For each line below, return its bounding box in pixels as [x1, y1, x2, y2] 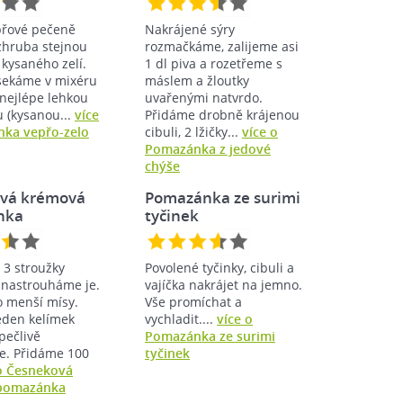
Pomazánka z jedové [145, 139, 271, 157]
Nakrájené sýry [145, 20, 235, 38]
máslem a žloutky [145, 71, 249, 89]
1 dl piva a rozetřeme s [145, 54, 282, 72]
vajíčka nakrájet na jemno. [145, 275, 302, 293]
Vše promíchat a [145, 292, 242, 310]
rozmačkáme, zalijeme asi [145, 37, 299, 55]
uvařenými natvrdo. [145, 88, 263, 106]
